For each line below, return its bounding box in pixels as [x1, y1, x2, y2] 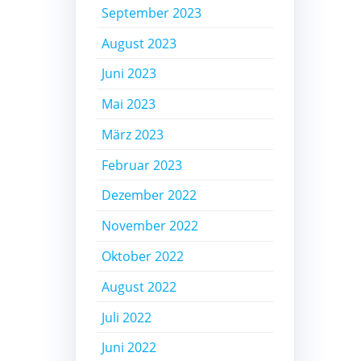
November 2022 [102, 217, 199, 235]
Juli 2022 [102, 308, 152, 326]
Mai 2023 [102, 95, 156, 114]
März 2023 [102, 125, 164, 143]
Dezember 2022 [102, 186, 197, 205]
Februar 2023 [102, 156, 183, 174]
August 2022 [102, 277, 177, 296]
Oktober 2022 [102, 247, 185, 265]
